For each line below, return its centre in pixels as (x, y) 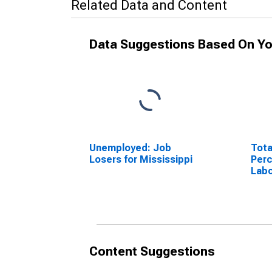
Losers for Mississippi (141, 159)
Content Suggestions (152, 251)
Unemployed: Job (130, 148)
